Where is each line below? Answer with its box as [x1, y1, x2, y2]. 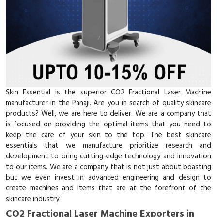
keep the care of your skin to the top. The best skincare [6, 129, 211, 141]
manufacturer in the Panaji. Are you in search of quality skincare [6, 97, 211, 109]
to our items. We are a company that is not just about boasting [6, 161, 211, 173]
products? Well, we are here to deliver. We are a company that [6, 108, 211, 120]
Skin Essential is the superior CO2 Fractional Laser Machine [6, 87, 211, 98]
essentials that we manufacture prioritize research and [6, 140, 211, 152]
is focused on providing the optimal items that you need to [6, 119, 211, 130]
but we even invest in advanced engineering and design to [6, 172, 211, 184]
